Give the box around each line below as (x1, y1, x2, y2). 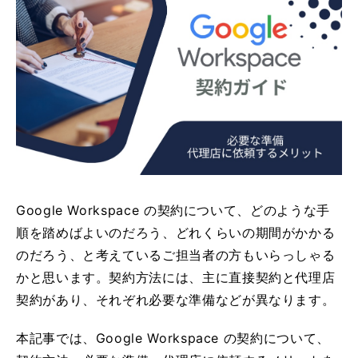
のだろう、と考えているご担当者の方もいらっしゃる (16, 246, 336, 263)
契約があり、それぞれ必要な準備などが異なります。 (16, 291, 336, 308)
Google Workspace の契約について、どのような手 (16, 201, 330, 218)
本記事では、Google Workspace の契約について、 (16, 329, 330, 346)
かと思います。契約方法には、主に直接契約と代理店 (16, 268, 336, 285)
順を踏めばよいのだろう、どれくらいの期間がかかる (16, 224, 336, 241)
